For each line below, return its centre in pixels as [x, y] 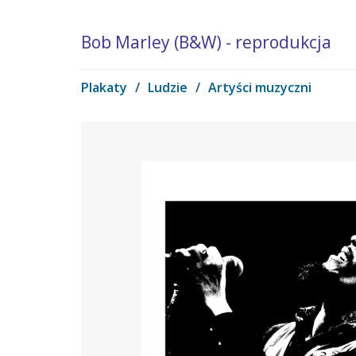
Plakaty [104, 88]
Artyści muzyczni [260, 88]
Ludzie [168, 88]
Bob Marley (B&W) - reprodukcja [206, 43]
